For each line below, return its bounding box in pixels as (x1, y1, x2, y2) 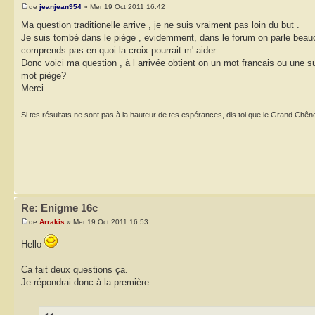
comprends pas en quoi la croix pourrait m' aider (21, 45, 216, 56)
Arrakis (39, 217, 65, 226)
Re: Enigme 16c (21, 202, 98, 214)
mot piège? (21, 70, 66, 82)
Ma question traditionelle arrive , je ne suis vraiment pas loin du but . (21, 20, 300, 31)
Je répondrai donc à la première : (21, 276, 155, 288)
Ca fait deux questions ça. (21, 264, 128, 275)
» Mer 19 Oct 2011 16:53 (65, 217, 148, 226)
